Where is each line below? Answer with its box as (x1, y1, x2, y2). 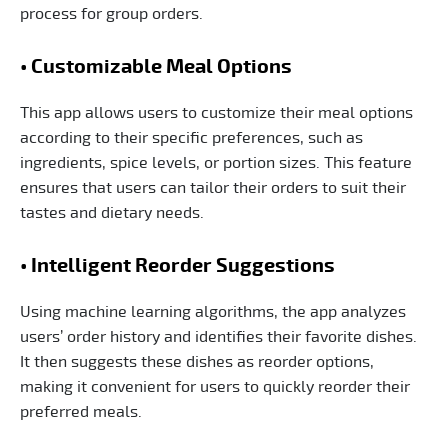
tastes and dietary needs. (20, 205, 204, 222)
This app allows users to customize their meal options (20, 105, 413, 122)
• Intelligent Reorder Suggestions (20, 256, 335, 277)
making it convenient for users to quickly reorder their (20, 379, 410, 396)
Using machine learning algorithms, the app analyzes (20, 304, 406, 321)
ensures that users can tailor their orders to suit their (20, 180, 406, 197)
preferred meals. (20, 404, 142, 421)
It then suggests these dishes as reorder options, (20, 354, 374, 371)
